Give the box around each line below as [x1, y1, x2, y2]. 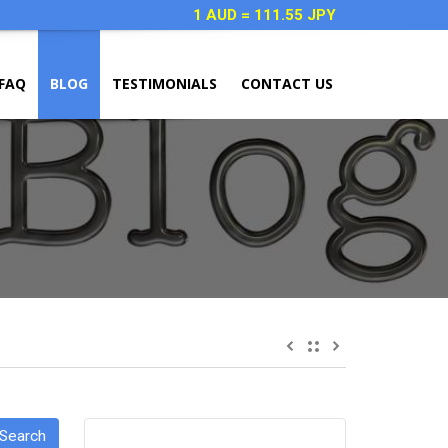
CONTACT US [241, 74, 333, 93]
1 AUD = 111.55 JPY [193, 6, 336, 24]
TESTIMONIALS [112, 74, 217, 93]
